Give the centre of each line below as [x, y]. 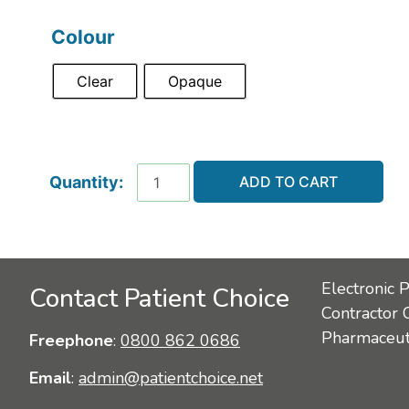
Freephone [71, 340]
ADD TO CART [288, 181]
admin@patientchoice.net [171, 378]
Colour [83, 37]
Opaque [194, 81]
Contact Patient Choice [159, 298]
